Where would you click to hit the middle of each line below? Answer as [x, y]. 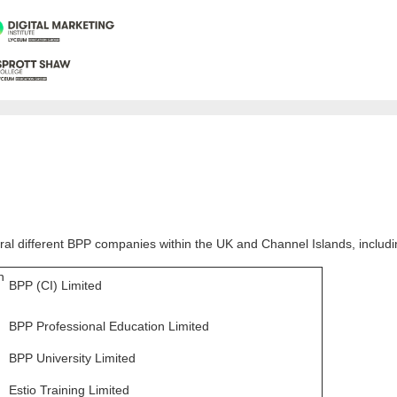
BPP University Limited [72, 358]
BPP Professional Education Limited [109, 327]
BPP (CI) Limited [55, 286]
